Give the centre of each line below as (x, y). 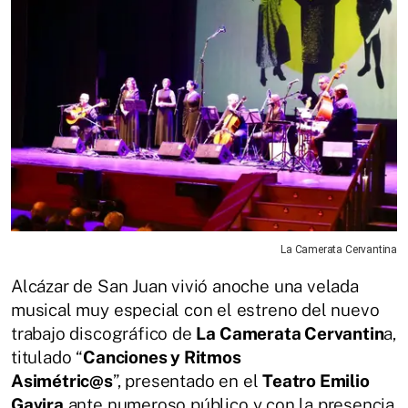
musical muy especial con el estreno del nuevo (195, 310)
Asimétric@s (62, 381)
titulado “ (47, 357)
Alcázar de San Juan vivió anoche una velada (185, 286)
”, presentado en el (188, 381)
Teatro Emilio (316, 381)
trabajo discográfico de (104, 334)
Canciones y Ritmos (162, 357)
